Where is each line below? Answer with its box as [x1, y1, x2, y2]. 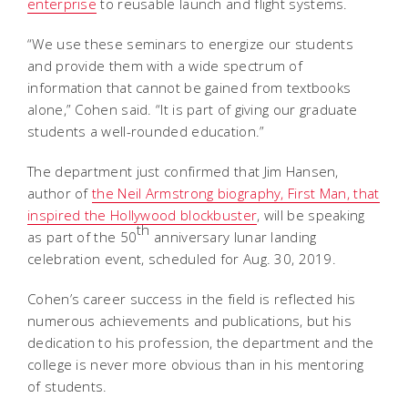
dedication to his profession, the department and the [27, 332, 374, 352]
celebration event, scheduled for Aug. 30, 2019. [27, 249, 337, 268]
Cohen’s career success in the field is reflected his [27, 289, 356, 308]
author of [27, 183, 92, 202]
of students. [27, 376, 107, 395]
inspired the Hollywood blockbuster [27, 205, 258, 224]
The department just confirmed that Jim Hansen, [27, 161, 339, 180]
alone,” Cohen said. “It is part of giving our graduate [27, 99, 358, 118]
